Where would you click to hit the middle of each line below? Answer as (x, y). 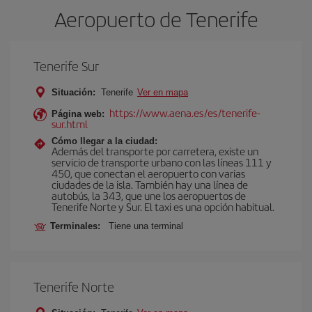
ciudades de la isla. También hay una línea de (150, 184)
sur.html (70, 124)
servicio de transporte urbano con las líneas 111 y (162, 162)
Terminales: (78, 226)
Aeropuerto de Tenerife (156, 19)
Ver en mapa (163, 92)
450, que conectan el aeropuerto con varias (148, 173)
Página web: (78, 114)
